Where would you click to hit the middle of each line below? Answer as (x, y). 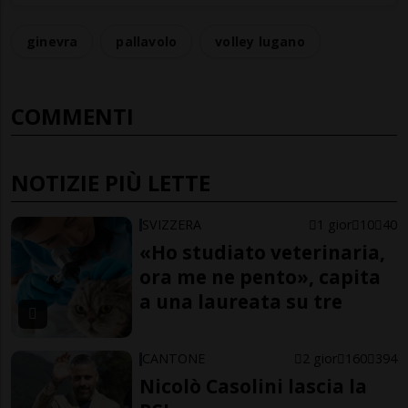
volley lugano (260, 41)
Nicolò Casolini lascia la (254, 387)
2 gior (319, 359)
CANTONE (174, 359)
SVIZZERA (172, 224)
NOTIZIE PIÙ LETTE (111, 182)
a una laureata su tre (241, 301)
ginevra (52, 41)
